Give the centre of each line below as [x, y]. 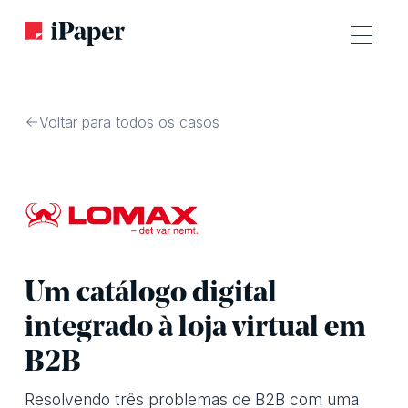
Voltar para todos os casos [129, 122]
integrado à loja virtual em [195, 329]
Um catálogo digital [150, 294]
